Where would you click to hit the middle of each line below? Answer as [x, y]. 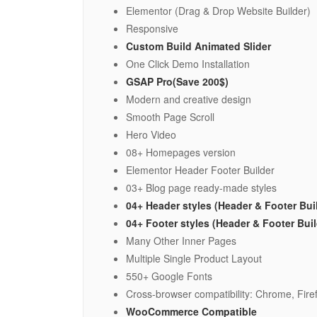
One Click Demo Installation [188, 63]
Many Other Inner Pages [181, 240]
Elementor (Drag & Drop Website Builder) [218, 10]
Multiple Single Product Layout [194, 258]
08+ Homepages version [181, 152]
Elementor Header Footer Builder [200, 169]
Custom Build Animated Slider [198, 46]
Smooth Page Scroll [170, 116]
